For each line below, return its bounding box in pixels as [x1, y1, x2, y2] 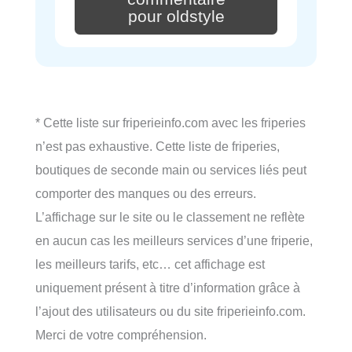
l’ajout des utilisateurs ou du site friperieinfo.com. [35, 304, 306, 319]
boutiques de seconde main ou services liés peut [35, 163, 306, 178]
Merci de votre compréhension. [35, 328, 207, 343]
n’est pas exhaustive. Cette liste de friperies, [35, 139, 280, 154]
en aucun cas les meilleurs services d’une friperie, [35, 233, 313, 248]
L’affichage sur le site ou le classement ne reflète [35, 210, 305, 225]
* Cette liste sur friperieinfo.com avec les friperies [35, 115, 306, 130]
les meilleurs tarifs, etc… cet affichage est [35, 257, 265, 272]
